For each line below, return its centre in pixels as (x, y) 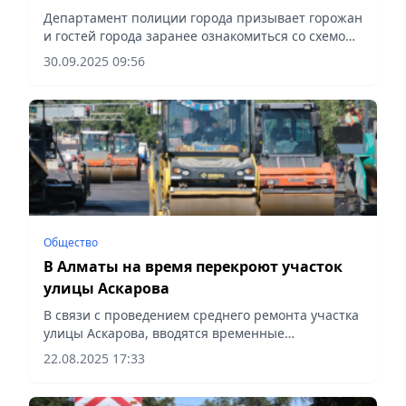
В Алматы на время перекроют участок (193, 266)
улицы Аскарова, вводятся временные (164, 333)
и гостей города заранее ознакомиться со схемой (198, 35)
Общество (71, 242)
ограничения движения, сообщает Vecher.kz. (184, 351)
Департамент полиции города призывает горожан (203, 17)
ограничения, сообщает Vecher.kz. (151, 53)
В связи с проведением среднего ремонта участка (201, 314)
